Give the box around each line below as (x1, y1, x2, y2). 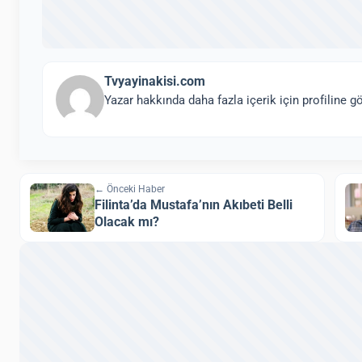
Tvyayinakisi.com (104, 73, 205, 89)
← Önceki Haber (95, 183, 165, 195)
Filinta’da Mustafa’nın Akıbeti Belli (95, 197, 293, 213)
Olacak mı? (95, 214, 159, 230)
